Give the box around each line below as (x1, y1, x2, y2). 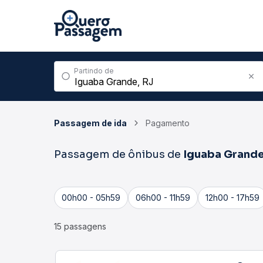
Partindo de (74, 66, 114, 75)
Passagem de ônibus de (54, 148, 183, 161)
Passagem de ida (54, 118, 127, 128)
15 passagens (54, 221, 106, 231)
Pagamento (146, 118, 190, 128)
